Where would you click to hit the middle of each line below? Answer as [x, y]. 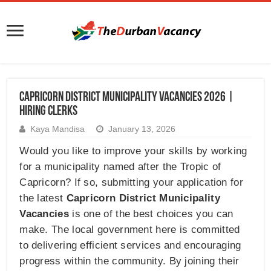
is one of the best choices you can [151, 214]
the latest [43, 198]
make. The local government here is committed [130, 230]
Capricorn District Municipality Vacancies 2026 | [127, 98]
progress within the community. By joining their [129, 261]
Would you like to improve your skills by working [133, 151]
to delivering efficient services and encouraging [130, 246]
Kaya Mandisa [58, 129]
